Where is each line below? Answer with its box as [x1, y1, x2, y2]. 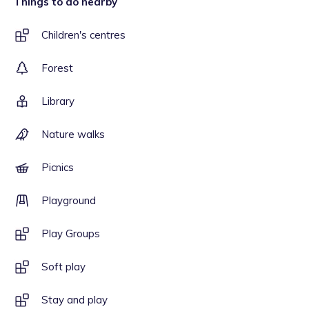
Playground [41, 194, 96, 207]
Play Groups [41, 227, 100, 240]
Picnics [41, 161, 74, 174]
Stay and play [41, 293, 108, 306]
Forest [41, 61, 73, 74]
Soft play [41, 260, 86, 273]
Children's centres [41, 28, 126, 41]
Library [41, 94, 74, 108]
